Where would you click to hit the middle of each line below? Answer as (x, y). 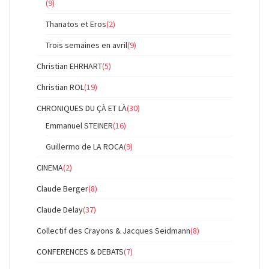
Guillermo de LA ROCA (85, 147)
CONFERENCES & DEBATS (80, 252)
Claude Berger (62, 189)
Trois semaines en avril (86, 45)
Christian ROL (60, 87)
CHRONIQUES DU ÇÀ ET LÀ (82, 108)
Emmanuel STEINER (79, 125)
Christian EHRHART (69, 66)
